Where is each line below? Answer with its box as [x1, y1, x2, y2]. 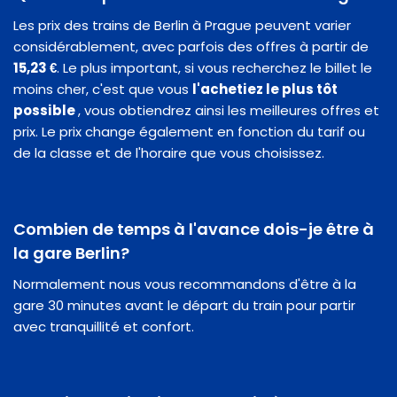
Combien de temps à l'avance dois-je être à [13, 217, 374, 240]
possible [13, 100, 78, 120]
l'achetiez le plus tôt [192, 79, 338, 98]
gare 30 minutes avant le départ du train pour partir [13, 295, 355, 315]
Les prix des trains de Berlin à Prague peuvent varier [13, 15, 351, 35]
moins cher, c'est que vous [13, 79, 192, 98]
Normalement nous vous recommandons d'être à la [13, 274, 356, 293]
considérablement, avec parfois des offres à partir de [13, 36, 369, 56]
